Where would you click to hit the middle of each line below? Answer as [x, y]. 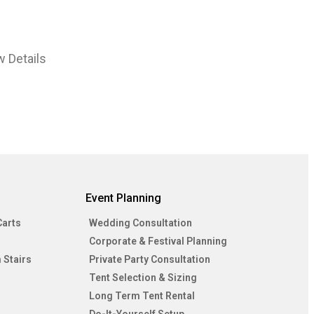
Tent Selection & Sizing [143, 278]
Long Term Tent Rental [142, 296]
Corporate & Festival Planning [158, 241]
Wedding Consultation [140, 223]
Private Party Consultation [149, 260]
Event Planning [123, 198]
